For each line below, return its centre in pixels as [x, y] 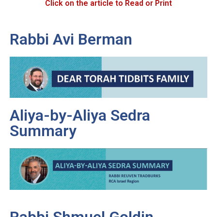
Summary [43, 131]
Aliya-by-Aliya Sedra [80, 115]
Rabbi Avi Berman [71, 39]
